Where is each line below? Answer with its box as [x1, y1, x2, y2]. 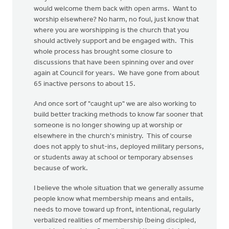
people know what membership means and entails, [34, 195, 194, 203]
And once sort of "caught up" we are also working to [34, 100, 196, 108]
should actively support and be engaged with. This [34, 37, 194, 45]
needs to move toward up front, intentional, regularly [34, 206, 200, 214]
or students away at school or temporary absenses [34, 154, 193, 162]
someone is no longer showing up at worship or [34, 122, 182, 129]
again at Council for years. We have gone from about [34, 70, 199, 77]
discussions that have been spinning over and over [34, 59, 194, 66]
